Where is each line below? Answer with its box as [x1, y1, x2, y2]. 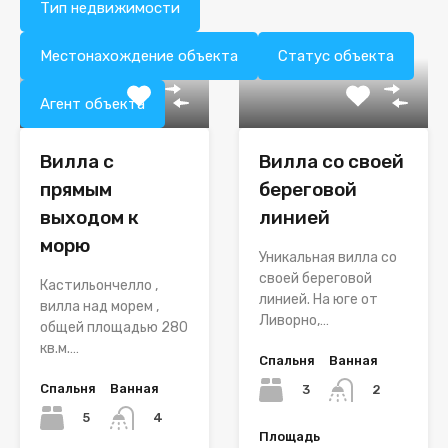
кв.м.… [40, 340, 79, 357]
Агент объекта [40, 95, 145, 113]
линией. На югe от [259, 291, 378, 308]
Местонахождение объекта [40, 47, 238, 65]
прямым [40, 178, 112, 201]
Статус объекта [278, 47, 394, 65]
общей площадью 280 [40, 319, 188, 336]
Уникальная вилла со [259, 249, 397, 266]
